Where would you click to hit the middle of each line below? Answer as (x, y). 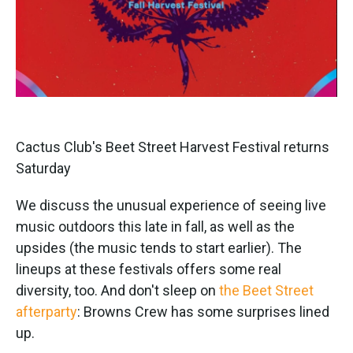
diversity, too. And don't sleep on (117, 290)
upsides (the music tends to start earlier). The (159, 247)
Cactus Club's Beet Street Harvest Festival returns (173, 147)
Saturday (43, 168)
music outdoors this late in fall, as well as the (155, 226)
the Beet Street (266, 290)
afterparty (46, 311)
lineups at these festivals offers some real (149, 269)
